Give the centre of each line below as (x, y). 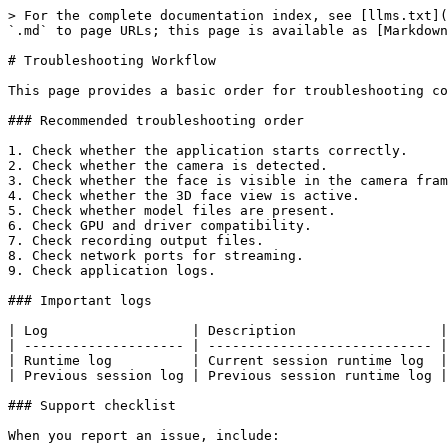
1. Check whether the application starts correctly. (208, 150)
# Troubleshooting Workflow (112, 60)
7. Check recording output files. (136, 240)
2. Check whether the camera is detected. (168, 165)
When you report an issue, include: (144, 435)
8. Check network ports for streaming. (156, 255)
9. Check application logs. (112, 270)
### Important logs (80, 300)
